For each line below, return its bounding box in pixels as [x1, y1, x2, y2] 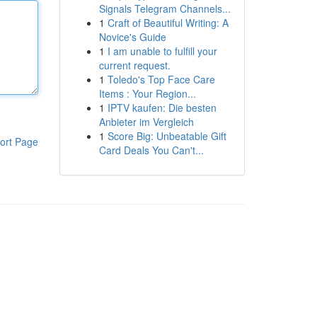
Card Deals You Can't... [98, 143, 204, 157]
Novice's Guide [98, 30, 166, 44]
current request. [98, 58, 171, 72]
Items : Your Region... [98, 86, 196, 100]
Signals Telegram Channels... [98, 1, 231, 16]
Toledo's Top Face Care [107, 72, 215, 86]
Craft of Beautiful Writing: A [107, 16, 229, 30]
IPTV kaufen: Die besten [107, 100, 217, 115]
